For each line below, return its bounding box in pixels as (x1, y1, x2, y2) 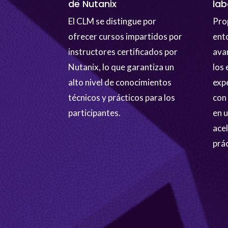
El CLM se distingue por (68, 16, 157, 27)
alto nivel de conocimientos (68, 77, 172, 88)
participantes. (68, 107, 121, 119)
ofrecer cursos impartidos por (68, 31, 183, 42)
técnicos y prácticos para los (68, 92, 176, 103)
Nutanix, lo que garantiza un (68, 62, 175, 73)
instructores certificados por (68, 46, 178, 58)
